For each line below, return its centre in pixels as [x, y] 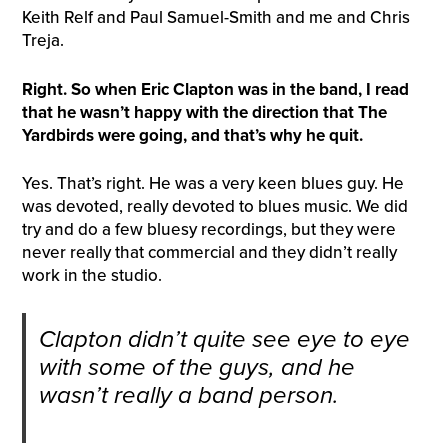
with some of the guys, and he [196, 367]
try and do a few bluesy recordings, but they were [208, 230]
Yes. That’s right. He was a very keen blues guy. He [212, 184]
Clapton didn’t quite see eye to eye [224, 339]
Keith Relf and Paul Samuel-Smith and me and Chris [215, 18]
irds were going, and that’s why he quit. [214, 135]
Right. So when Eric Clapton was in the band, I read [215, 89]
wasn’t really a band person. [188, 395]
